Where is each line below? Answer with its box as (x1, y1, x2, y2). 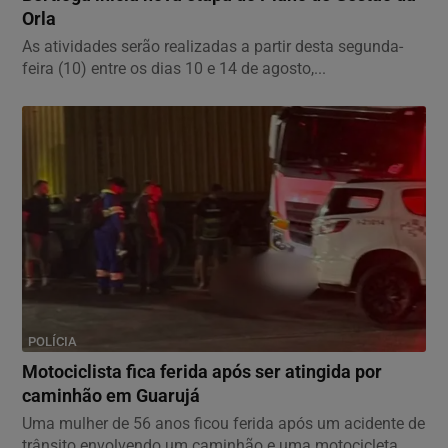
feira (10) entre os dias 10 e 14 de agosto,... (22, 58, 326, 78)
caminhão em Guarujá (22, 385, 200, 406)
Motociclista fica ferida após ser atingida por (22, 361, 382, 382)
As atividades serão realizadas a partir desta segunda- (22, 36, 403, 56)
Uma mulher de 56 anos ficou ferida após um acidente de (22, 413, 425, 433)
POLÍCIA (28, 333, 77, 349)
